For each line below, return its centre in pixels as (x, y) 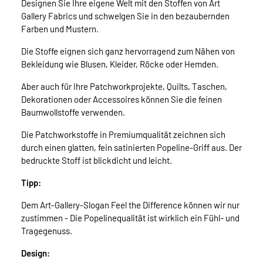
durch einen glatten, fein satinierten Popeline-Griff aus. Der (131, 148)
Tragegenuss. (47, 231)
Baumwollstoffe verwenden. (73, 112)
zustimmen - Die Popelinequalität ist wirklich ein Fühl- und (130, 218)
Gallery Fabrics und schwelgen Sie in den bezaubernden (125, 16)
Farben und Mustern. (60, 29)
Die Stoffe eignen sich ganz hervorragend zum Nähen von (128, 51)
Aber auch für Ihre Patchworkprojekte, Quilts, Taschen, (124, 87)
